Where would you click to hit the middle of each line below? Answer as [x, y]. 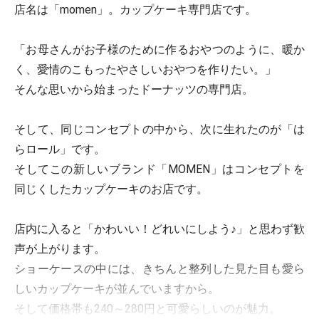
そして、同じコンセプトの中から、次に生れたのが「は [159, 129]
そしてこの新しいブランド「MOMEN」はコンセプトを [159, 169]
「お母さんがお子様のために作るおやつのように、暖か [159, 49]
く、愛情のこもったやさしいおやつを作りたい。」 [145, 69]
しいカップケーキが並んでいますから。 [117, 289]
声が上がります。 [60, 249]
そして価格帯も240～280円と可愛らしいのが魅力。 [147, 309]
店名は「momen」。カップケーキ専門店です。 [135, 10]
